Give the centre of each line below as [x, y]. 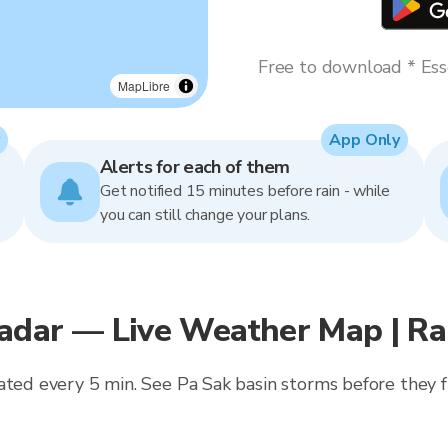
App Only [364, 140]
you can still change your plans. [205, 215]
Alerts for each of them [195, 167]
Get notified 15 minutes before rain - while [245, 191]
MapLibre [144, 85]
